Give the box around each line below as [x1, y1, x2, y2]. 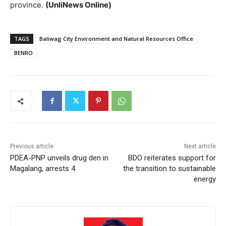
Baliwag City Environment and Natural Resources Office [39, 35, 193, 43]
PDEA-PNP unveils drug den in [10, 153, 108, 163]
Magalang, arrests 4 [10, 164, 75, 174]
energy [193, 175, 216, 184]
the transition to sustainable [123, 164, 216, 174]
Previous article [10, 143, 53, 150]
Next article [184, 143, 216, 150]
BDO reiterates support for [128, 153, 216, 163]
